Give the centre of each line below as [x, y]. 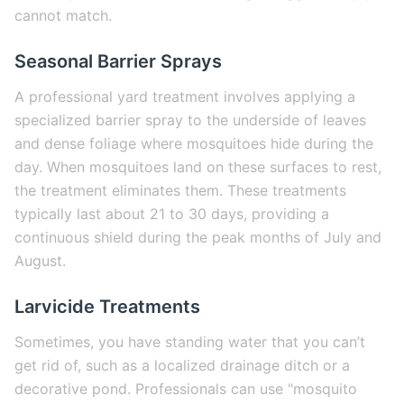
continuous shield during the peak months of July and [198, 237]
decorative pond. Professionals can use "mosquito [186, 389]
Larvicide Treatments [107, 307]
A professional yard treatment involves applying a [185, 96]
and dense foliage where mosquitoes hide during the [194, 143]
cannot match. [63, 15]
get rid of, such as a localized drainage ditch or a [182, 365]
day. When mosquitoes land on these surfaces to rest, [198, 167]
